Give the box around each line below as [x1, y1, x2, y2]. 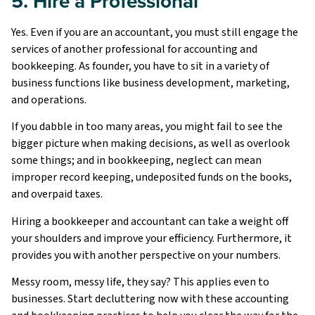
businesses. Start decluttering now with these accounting [11, 290, 289, 307]
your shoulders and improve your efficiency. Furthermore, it [11, 230, 292, 246]
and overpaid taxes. [11, 186, 103, 202]
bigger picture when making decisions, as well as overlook [11, 136, 290, 152]
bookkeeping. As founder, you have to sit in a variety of [11, 58, 269, 74]
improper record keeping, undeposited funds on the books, [11, 169, 292, 186]
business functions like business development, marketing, [11, 75, 290, 91]
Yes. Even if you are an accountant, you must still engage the [11, 24, 298, 40]
